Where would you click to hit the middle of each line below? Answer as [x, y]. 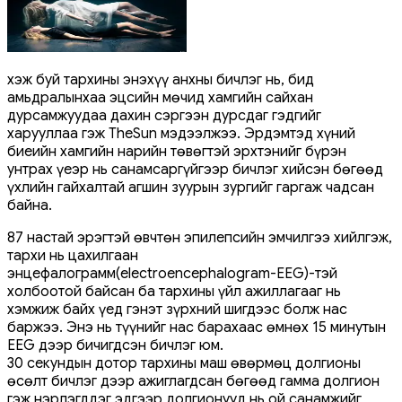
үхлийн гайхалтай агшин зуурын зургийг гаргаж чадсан [191, 187]
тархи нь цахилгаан [73, 255]
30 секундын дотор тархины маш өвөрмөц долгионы [184, 363]
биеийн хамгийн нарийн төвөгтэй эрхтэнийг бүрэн [177, 151]
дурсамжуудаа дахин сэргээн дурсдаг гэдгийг [164, 115]
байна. [30, 205]
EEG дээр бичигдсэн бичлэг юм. [115, 345]
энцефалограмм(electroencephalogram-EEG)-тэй [172, 273]
